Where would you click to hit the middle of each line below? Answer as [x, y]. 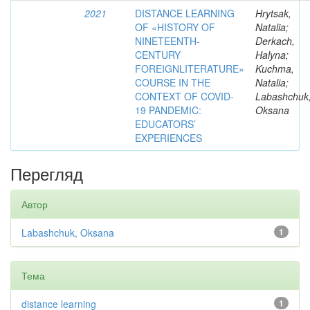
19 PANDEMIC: [168, 110]
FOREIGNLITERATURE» [190, 69]
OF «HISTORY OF [175, 27]
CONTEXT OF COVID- [184, 96]
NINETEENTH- [167, 41]
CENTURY [158, 55]
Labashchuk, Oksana [68, 232]
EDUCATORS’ [165, 124]
